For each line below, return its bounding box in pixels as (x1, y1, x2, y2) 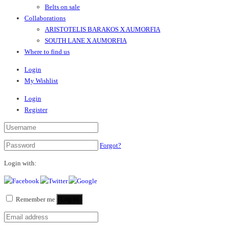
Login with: (4, 159, 37, 167)
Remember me (14, 195, 55, 204)
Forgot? (100, 141, 121, 150)
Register (24, 106, 47, 114)
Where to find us (24, 48, 70, 56)
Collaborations (24, 14, 66, 22)
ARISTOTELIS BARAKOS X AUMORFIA (45, 25, 160, 34)
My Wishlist (24, 77, 58, 85)
